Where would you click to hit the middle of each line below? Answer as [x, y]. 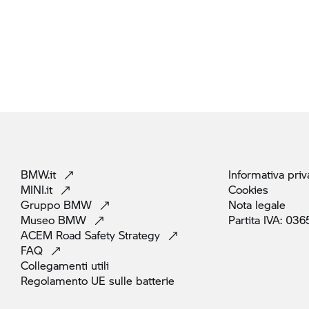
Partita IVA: [257, 220]
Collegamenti [56, 265]
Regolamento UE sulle [78, 280]
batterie [155, 280]
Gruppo [42, 205]
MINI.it [38, 189]
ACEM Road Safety [70, 235]
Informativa [258, 174]
